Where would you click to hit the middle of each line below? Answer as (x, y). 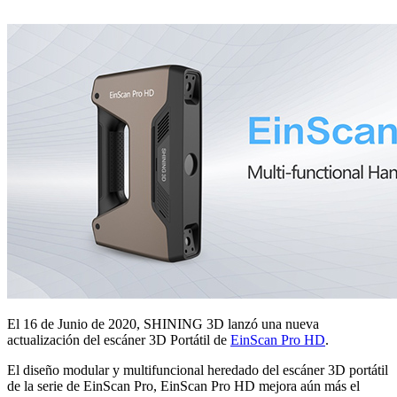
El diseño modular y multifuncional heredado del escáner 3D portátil (198, 370)
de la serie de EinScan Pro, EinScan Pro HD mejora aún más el (183, 385)
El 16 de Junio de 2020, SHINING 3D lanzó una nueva (163, 323)
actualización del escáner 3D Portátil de (119, 339)
